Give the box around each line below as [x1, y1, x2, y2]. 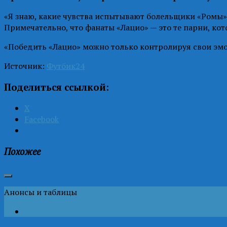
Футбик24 [47, 60, 85, 71]
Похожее [4, 145, 41, 158]
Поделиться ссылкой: [4, 81, 109, 93]
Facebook [24, 113, 59, 125]
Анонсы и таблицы [4, 186, 77, 198]
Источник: [4, 60, 47, 71]
